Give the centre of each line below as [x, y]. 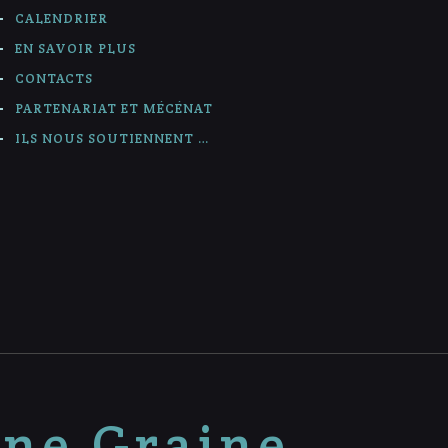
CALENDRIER [62, 18]
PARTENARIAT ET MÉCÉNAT [114, 108]
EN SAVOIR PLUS [76, 48]
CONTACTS [54, 78]
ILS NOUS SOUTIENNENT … [112, 138]
